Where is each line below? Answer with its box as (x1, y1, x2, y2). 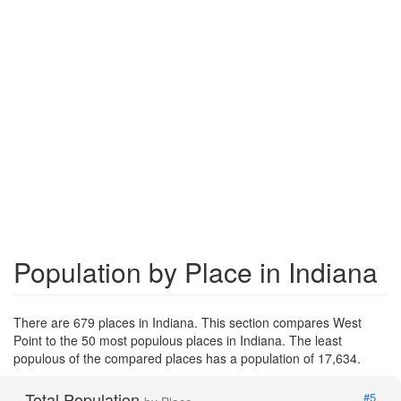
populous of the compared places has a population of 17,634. (13, 348, 361, 367)
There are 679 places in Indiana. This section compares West (13, 312, 362, 331)
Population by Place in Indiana (13, 252, 378, 291)
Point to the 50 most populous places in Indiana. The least (13, 330, 342, 349)
